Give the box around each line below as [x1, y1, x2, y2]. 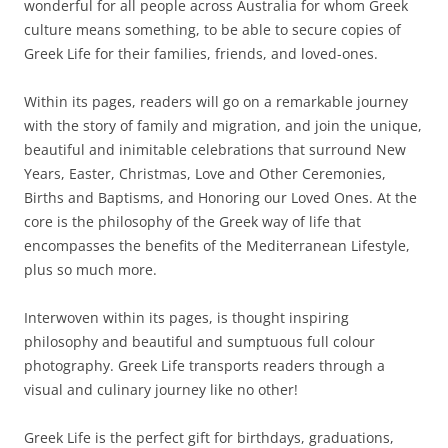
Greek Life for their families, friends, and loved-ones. [24, 44, 378, 63]
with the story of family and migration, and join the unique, [24, 116, 422, 135]
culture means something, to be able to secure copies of [24, 20, 401, 39]
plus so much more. [24, 260, 157, 279]
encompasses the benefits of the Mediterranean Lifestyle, [24, 236, 410, 255]
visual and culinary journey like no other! [24, 380, 298, 399]
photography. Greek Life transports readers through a [24, 356, 385, 375]
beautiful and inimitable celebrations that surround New [24, 140, 406, 159]
